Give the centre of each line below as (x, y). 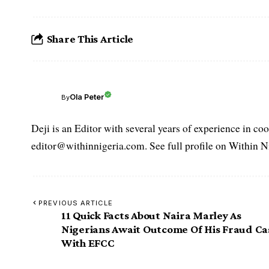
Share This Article (90, 39)
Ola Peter (87, 97)
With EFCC (88, 243)
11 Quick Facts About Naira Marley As (151, 215)
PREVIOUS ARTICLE (76, 203)
